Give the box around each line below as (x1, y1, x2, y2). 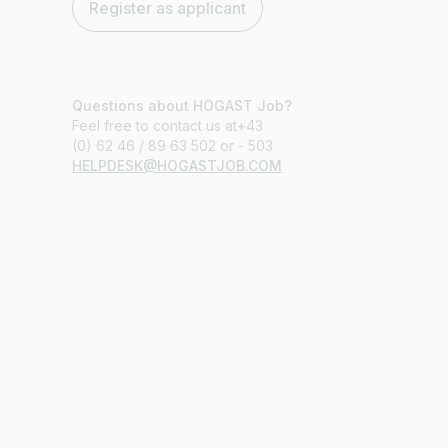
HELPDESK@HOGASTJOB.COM (72, 157, 282, 174)
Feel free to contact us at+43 (72, 117, 263, 134)
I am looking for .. (310, 266, 435, 287)
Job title (310, 231, 367, 251)
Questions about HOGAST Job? (72, 97, 292, 114)
